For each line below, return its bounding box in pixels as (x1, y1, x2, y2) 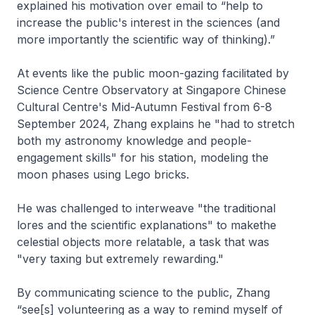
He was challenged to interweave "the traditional (17, 200, 276, 215)
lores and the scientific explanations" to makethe (17, 217, 276, 232)
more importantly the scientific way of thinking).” (17, 32, 275, 46)
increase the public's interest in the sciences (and (17, 15, 280, 30)
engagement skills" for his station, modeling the (17, 150, 269, 165)
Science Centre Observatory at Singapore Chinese (17, 82, 286, 97)
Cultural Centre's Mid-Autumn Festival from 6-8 (17, 99, 272, 114)
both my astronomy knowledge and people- (17, 133, 252, 148)
